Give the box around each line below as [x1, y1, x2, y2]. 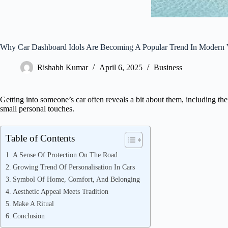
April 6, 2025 [99, 63, 142, 72]
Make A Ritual [12, 199, 54, 208]
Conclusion [12, 212, 45, 220]
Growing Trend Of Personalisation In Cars [12, 163, 135, 171]
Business [154, 63, 182, 72]
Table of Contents [6, 133, 75, 144]
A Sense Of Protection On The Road [12, 151, 118, 159]
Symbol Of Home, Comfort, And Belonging [12, 175, 140, 183]
